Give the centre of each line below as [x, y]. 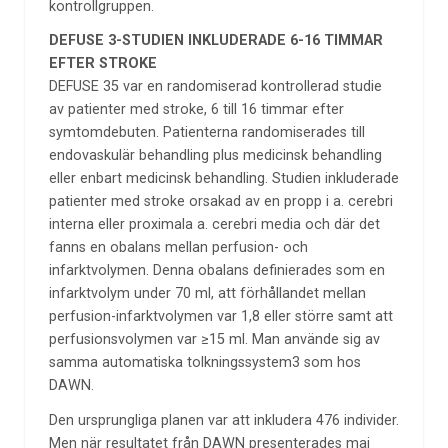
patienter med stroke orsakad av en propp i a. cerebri [220, 202]
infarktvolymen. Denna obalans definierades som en [216, 271]
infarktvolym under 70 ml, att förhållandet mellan [207, 294]
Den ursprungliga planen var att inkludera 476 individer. [223, 420]
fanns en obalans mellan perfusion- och [178, 248]
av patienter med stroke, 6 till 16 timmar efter [196, 110]
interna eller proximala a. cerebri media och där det [214, 225]
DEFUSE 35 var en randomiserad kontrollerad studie [215, 87]
